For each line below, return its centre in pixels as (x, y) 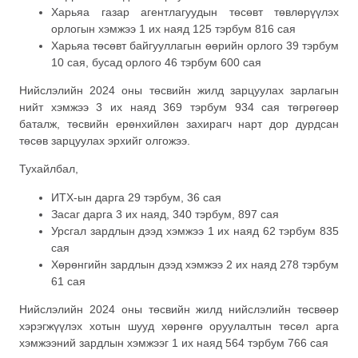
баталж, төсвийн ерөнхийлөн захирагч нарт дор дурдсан (179, 124)
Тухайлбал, (49, 169)
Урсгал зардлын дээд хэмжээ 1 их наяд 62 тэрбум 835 (195, 231)
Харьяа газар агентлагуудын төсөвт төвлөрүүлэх (195, 12)
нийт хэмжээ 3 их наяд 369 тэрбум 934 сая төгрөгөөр (179, 107)
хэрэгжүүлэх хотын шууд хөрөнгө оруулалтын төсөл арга (179, 326)
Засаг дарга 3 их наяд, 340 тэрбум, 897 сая (165, 214)
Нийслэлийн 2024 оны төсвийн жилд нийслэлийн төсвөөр (179, 310)
